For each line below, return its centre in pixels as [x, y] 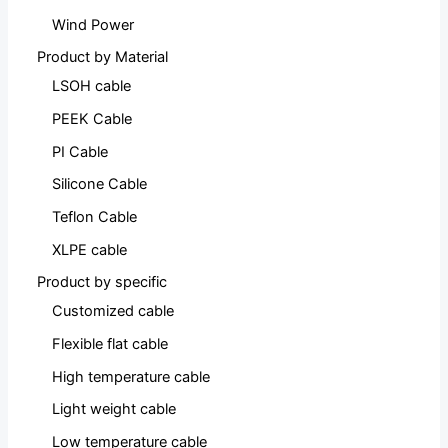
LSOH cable [92, 86]
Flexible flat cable [110, 343]
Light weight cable [114, 409]
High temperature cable [131, 376]
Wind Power [93, 24]
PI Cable [80, 151]
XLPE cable [90, 249]
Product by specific [102, 282]
